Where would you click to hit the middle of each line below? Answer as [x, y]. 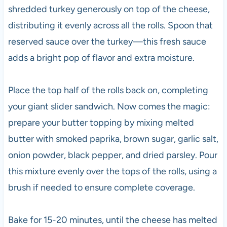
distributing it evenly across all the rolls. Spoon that [110, 25]
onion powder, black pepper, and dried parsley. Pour [112, 155]
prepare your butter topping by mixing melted [101, 122]
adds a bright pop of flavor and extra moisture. [101, 58]
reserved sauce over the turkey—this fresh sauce [107, 41]
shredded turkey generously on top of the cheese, [109, 9]
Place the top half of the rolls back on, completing [108, 90]
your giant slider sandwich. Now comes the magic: [109, 106]
